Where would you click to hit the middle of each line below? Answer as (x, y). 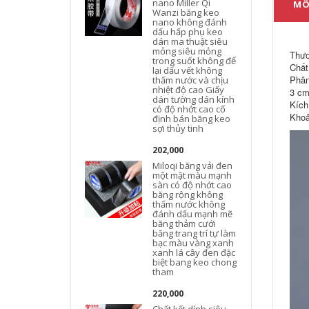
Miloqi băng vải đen (193, 166)
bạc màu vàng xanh (193, 243)
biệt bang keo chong (195, 262)
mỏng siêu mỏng (187, 51)
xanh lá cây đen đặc (194, 252)
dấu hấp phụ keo (188, 32)
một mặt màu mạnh (192, 175)
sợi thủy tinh (178, 128)
